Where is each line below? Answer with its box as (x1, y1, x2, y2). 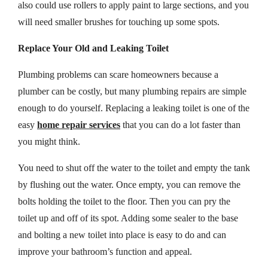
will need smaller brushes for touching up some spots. (18, 16, 220, 27)
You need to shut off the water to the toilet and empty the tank (18, 162, 250, 173)
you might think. (18, 136, 80, 147)
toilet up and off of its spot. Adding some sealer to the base (18, 212, 238, 223)
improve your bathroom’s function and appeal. (18, 246, 192, 257)
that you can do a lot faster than (120, 119, 240, 130)
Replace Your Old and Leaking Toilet (18, 42, 169, 53)
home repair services (37, 119, 120, 130)
